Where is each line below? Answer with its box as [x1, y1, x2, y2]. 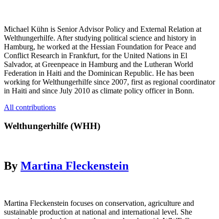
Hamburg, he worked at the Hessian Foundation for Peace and [4, 42, 196, 51]
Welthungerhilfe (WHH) [4, 121, 100, 131]
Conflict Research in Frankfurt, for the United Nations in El [4, 51, 187, 60]
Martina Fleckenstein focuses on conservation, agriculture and [4, 198, 194, 207]
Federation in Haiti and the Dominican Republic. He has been [4, 68, 194, 77]
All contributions [4, 103, 56, 111]
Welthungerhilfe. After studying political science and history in [4, 33, 196, 42]
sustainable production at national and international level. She [4, 207, 192, 216]
